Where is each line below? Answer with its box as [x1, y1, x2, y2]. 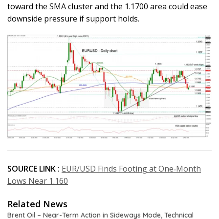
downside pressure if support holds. [7, 13, 139, 24]
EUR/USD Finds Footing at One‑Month [62, 163, 201, 174]
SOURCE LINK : [7, 163, 60, 174]
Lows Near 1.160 [7, 175, 68, 186]
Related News [7, 197, 67, 210]
